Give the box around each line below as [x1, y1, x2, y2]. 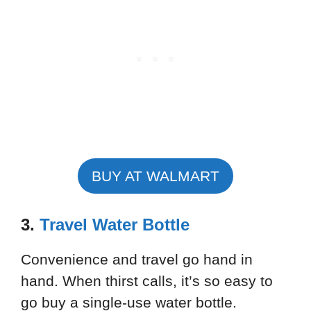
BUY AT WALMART [92, 167, 219, 184]
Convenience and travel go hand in [21, 251, 253, 268]
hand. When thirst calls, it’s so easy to [21, 273, 273, 289]
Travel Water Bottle [40, 215, 190, 235]
